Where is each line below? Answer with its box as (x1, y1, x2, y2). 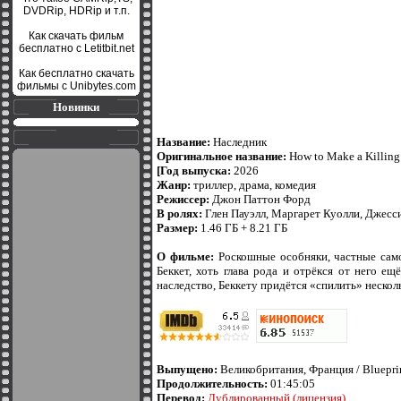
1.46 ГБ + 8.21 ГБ (200, 221, 287, 235)
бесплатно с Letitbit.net (18, 42, 134, 55)
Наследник (210, 135, 267, 149)
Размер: (157, 221, 200, 235)
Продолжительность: (157, 377, 268, 390)
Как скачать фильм (29, 30, 124, 42)
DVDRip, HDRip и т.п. (22, 4, 130, 17)
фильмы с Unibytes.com (16, 80, 136, 92)
